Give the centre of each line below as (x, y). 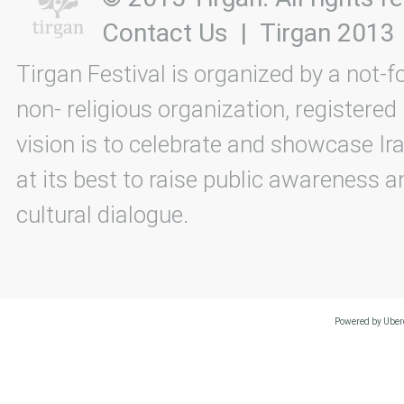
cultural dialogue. (102, 215)
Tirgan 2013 (327, 33)
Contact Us (165, 33)
